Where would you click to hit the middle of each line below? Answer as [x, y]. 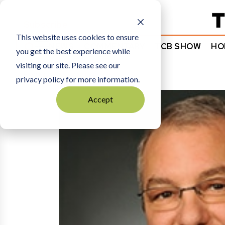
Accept [100, 99]
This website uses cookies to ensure [77, 37]
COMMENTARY [114, 46]
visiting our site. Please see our [68, 65]
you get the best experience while [73, 51]
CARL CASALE [70, 75]
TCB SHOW [178, 46]
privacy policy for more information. [78, 79]
